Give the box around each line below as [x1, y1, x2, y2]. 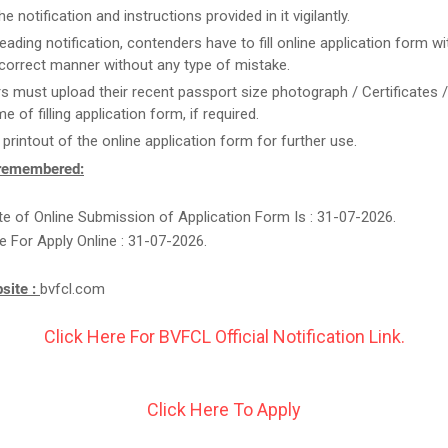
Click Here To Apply [147, 399, 301, 420]
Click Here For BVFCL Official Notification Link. [43, 326, 405, 347]
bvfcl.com [40, 280, 105, 298]
